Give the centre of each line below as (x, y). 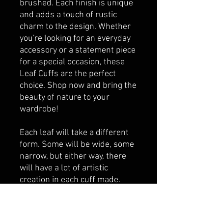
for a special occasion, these (72, 62)
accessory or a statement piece (78, 51)
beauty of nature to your (65, 98)
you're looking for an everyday (75, 39)
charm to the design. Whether (75, 27)
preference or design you (66, 204)
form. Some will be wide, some (77, 145)
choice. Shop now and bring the (78, 86)
